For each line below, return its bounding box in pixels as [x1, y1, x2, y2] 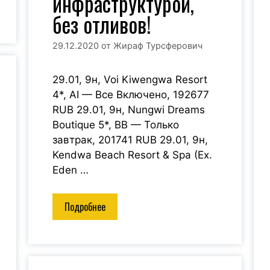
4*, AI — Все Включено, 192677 [52, 89, 210, 101]
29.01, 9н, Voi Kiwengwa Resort [52, 74, 208, 86]
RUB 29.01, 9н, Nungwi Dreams [52, 104, 206, 116]
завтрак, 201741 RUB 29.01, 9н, [52, 134, 209, 146]
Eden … [52, 164, 89, 177]
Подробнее [64, 199, 106, 214]
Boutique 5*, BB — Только [52, 119, 180, 131]
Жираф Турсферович [113, 40, 203, 51]
